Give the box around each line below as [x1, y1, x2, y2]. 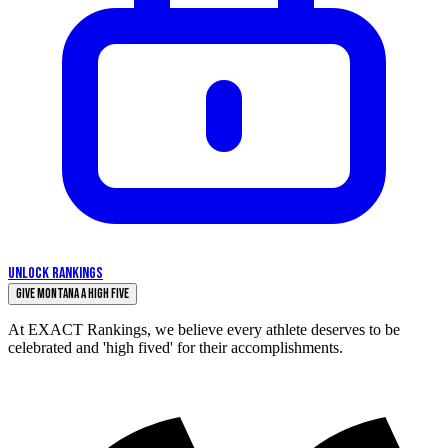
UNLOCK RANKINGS [8, 264, 103, 284]
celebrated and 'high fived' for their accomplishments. [8, 339, 343, 357]
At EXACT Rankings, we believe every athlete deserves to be [8, 321, 400, 339]
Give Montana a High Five [16, 286, 129, 303]
